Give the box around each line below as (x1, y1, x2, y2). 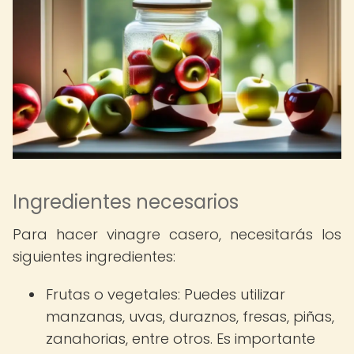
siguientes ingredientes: (13, 247, 175, 266)
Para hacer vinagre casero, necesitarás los (13, 224, 341, 244)
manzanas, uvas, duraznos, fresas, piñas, (46, 307, 334, 326)
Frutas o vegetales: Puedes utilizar (46, 284, 285, 304)
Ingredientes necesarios (13, 189, 239, 215)
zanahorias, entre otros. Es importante (46, 329, 315, 348)
